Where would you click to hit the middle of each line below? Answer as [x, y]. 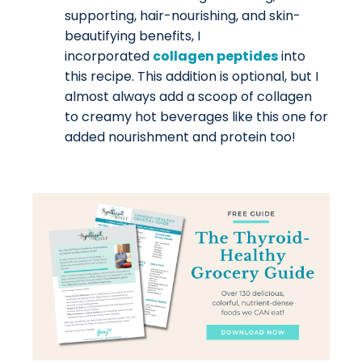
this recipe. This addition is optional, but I [192, 77]
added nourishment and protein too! [182, 137]
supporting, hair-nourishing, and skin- [183, 16]
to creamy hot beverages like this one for [196, 117]
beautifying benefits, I [133, 36]
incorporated [109, 57]
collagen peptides [215, 57]
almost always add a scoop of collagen [188, 97]
